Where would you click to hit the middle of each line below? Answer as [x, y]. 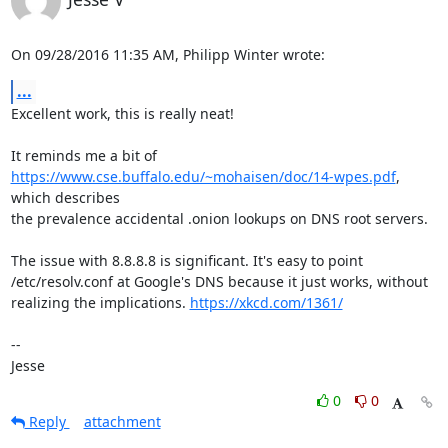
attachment [122, 421]
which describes [65, 197]
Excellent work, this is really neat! [122, 113]
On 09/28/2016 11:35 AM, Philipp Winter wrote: [167, 54]
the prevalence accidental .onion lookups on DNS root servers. [219, 218]
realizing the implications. [100, 302]
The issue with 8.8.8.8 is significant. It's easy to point [186, 260]
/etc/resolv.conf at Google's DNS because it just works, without [219, 281]
